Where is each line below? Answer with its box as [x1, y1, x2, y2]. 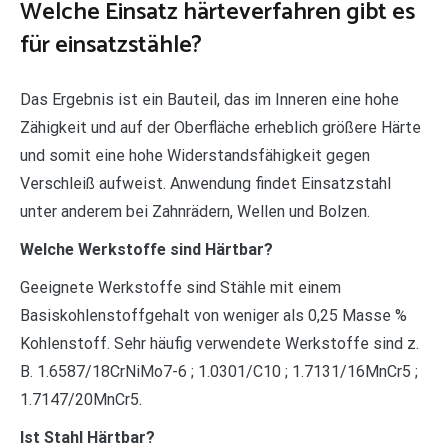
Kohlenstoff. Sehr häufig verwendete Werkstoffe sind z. [20, 333, 419, 353]
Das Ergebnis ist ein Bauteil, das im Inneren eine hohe [20, 89, 399, 109]
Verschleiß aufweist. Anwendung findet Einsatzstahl [20, 173, 391, 193]
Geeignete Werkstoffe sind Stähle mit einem [20, 277, 341, 297]
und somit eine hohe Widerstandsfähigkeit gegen [20, 145, 370, 165]
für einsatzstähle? [20, 25, 202, 65]
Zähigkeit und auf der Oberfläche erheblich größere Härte [20, 117, 421, 137]
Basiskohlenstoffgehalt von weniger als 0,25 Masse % [20, 305, 407, 325]
